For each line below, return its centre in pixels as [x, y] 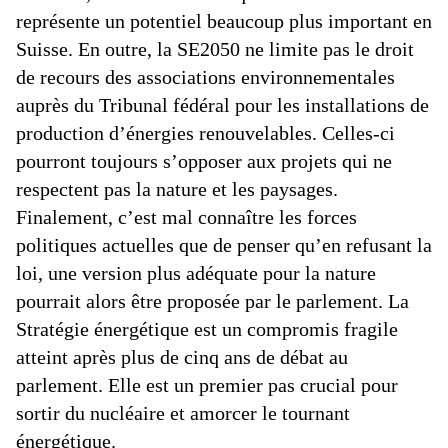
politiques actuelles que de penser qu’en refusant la [224, 245]
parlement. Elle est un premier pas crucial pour [207, 385]
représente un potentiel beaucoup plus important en [224, 21]
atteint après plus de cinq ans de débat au [182, 357]
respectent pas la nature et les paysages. [177, 189]
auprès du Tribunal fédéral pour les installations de [222, 105]
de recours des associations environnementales [205, 77]
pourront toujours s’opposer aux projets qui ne [204, 161]
